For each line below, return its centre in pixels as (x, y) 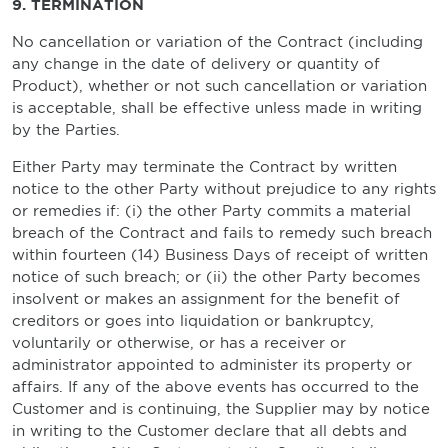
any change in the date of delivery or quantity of (196, 64)
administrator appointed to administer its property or (212, 365)
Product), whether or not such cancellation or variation (219, 86)
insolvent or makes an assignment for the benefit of (206, 299)
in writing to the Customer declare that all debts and (209, 431)
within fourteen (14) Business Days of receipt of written (220, 255)
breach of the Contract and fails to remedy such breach (222, 233)
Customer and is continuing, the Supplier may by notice (221, 409)
